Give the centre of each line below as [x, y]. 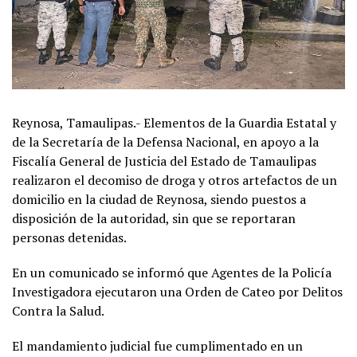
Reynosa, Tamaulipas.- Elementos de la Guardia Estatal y [174, 122]
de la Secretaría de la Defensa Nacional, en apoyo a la [165, 141]
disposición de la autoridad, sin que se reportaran [154, 218]
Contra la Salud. [58, 310]
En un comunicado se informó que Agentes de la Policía [172, 272]
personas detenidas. [69, 237]
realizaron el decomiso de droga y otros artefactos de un [175, 180]
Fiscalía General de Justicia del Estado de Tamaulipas [164, 161]
